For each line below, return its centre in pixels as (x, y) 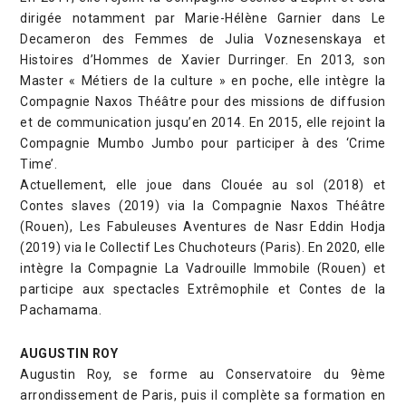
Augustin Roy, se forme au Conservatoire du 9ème (203, 374)
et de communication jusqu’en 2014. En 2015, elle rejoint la (203, 122)
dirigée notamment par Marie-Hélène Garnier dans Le (203, 18)
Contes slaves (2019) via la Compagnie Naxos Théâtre (203, 205)
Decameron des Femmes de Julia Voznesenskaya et (203, 39)
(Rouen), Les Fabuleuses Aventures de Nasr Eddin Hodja (203, 226)
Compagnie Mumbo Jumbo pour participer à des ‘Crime (203, 143)
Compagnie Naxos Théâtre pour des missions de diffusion (203, 101)
